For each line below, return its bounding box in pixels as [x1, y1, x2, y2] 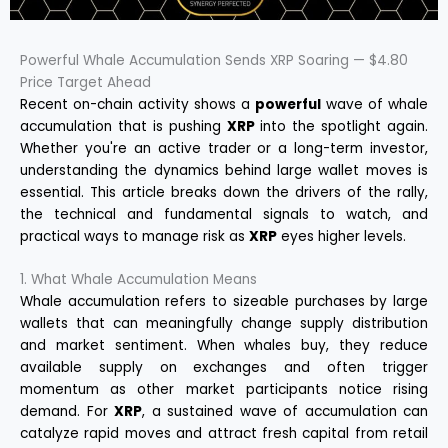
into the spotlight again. [254, 116, 428, 136]
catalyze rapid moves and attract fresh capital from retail [20, 424, 428, 444]
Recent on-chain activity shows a [20, 94, 255, 114]
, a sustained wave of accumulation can [142, 402, 428, 422]
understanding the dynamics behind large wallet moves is [20, 160, 428, 180]
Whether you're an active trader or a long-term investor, [20, 138, 428, 158]
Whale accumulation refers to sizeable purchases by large [20, 292, 428, 312]
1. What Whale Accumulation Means [20, 270, 257, 290]
